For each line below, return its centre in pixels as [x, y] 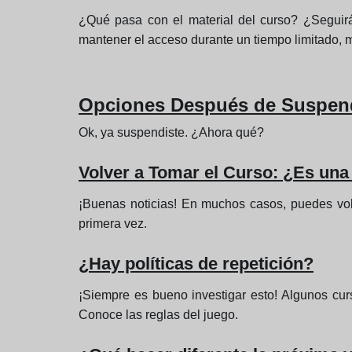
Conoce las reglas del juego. [158, 315]
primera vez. [113, 224]
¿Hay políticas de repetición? [196, 264]
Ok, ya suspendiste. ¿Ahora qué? [171, 133]
